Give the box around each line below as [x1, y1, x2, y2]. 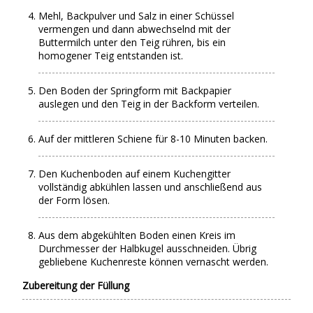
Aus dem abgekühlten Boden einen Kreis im [38, 228, 236, 242]
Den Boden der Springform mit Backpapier [38, 84, 232, 97]
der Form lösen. [38, 194, 110, 207]
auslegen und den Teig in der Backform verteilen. [38, 97, 260, 110]
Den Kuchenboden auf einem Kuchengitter [38, 167, 231, 180]
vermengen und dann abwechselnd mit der [38, 22, 231, 36]
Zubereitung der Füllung [22, 279, 130, 292]
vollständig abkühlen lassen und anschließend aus [38, 180, 263, 194]
